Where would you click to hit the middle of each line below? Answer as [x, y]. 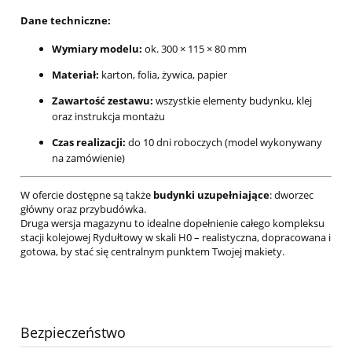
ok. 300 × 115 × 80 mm [194, 49]
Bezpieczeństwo [73, 333]
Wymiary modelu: [97, 49]
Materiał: [75, 75]
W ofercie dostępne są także [87, 195]
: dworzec [291, 195]
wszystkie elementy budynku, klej [233, 101]
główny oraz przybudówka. [83, 209]
